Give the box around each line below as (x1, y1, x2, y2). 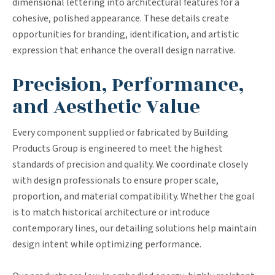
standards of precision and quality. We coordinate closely (12, 158, 248, 171)
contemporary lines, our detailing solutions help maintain (12, 222, 257, 235)
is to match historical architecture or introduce (12, 206, 210, 219)
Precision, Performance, (12, 71, 244, 99)
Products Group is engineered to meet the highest (12, 142, 223, 155)
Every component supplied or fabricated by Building (12, 126, 228, 139)
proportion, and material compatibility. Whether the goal (12, 190, 255, 203)
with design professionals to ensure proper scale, (12, 174, 219, 187)
